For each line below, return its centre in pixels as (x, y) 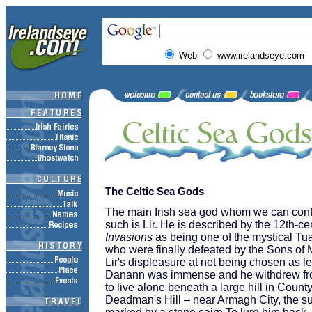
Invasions (129, 237)
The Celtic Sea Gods (155, 192)
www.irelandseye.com (261, 55)
